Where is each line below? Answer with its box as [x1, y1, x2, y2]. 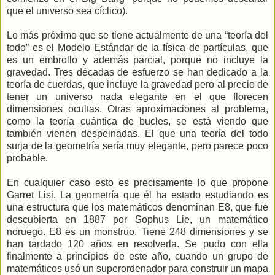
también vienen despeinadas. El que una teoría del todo [7, 128, 268, 139]
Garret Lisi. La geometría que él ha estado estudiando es [7, 189, 268, 200]
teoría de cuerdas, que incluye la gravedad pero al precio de [7, 79, 268, 90]
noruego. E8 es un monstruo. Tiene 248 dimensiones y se [7, 226, 268, 237]
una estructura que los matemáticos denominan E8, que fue [7, 201, 268, 212]
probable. [7, 152, 48, 163]
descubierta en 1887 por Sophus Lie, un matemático [7, 214, 268, 225]
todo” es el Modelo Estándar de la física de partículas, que [7, 42, 268, 53]
